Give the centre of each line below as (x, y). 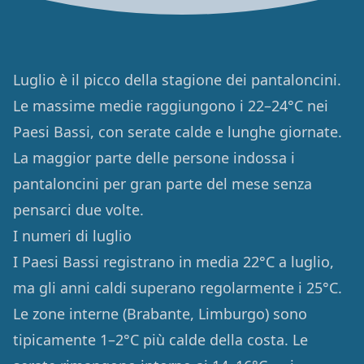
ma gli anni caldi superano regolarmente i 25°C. (178, 288)
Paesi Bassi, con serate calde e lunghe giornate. (178, 132)
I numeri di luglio (72, 236)
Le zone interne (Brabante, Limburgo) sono (160, 314)
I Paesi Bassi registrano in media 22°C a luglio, (173, 262)
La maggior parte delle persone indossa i (154, 158)
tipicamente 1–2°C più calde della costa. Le (160, 340)
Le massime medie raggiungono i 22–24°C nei (171, 106)
